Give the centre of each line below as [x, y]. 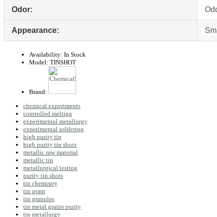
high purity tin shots [50, 145]
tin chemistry [40, 184]
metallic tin [38, 160]
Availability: [46, 55]
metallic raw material [51, 153]
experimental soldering [54, 129]
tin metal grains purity [52, 207]
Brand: [38, 92]
